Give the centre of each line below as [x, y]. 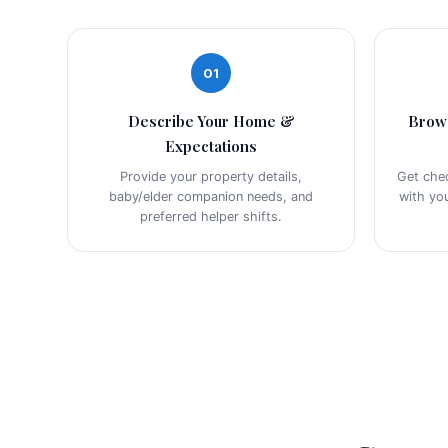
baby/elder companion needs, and [211, 197]
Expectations [211, 146]
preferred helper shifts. [211, 217]
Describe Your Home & [211, 121]
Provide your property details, [211, 177]
